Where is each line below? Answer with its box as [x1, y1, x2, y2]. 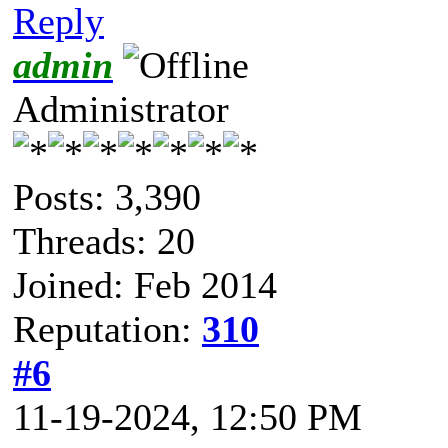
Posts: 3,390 [13, 175, 201, 218]
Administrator [13, 87, 229, 130]
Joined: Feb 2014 [13, 263, 277, 306]
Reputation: [13, 307, 202, 350]
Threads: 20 [13, 219, 195, 262]
